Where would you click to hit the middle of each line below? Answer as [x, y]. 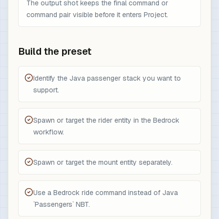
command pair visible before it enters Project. [97, 14]
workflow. [49, 132]
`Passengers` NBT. [62, 204]
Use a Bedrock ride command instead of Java [106, 192]
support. [46, 90]
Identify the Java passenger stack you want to [107, 78]
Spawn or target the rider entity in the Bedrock [106, 120]
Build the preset [55, 51]
